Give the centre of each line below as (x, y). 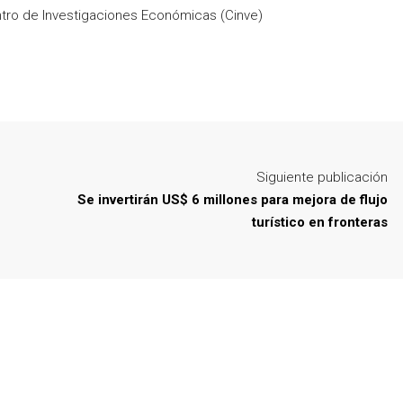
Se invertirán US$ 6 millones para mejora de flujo (233, 199)
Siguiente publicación (322, 177)
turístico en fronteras (320, 222)
